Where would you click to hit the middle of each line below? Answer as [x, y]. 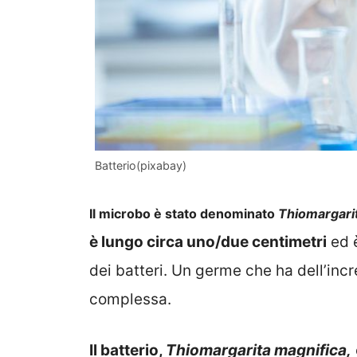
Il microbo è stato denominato [184, 213]
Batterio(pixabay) [141, 166]
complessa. [130, 299]
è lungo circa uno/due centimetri [208, 241]
